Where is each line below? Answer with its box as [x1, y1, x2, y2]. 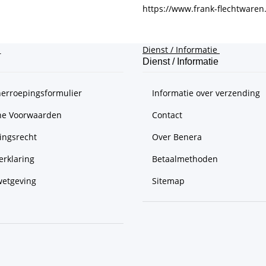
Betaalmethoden [152, 153, 218, 164]
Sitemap [152, 175, 185, 186]
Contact [152, 109, 182, 121]
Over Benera [152, 131, 202, 142]
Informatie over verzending [152, 87, 260, 99]
